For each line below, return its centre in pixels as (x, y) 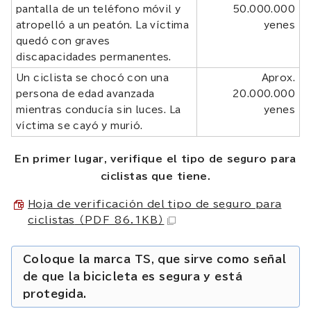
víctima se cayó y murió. (79, 125)
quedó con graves (63, 41)
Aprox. (278, 77)
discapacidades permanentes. (94, 57)
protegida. (55, 294)
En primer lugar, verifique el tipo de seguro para (155, 159)
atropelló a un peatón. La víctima (103, 25)
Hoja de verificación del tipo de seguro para (155, 204)
